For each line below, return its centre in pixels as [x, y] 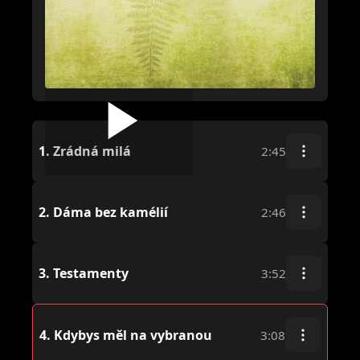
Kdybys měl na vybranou [131, 335]
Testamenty [89, 273]
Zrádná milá [90, 151]
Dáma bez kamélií [109, 212]
